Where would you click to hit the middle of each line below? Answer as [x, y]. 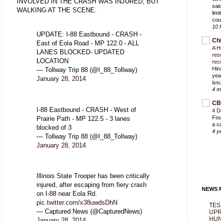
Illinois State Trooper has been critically [93, 176]
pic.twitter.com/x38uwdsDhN [77, 202]
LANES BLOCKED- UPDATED [80, 52]
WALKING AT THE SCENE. [57, 10]
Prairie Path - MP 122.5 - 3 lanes [83, 118]
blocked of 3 [54, 127]
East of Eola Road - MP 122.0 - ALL [88, 43]
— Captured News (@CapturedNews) [89, 211]
